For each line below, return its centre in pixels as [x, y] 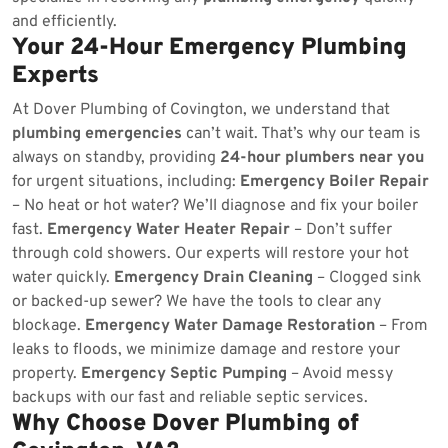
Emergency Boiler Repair [334, 182]
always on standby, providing [116, 158]
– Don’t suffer [341, 230]
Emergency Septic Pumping [184, 374]
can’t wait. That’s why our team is [301, 134]
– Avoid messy [340, 374]
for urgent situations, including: [126, 182]
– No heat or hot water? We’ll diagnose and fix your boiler [215, 206]
